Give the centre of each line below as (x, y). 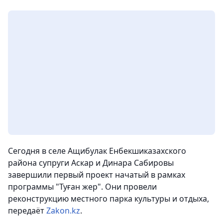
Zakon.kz (63, 211)
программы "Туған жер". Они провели (82, 187)
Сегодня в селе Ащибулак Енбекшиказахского (97, 151)
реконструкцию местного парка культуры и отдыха (108, 199)
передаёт (27, 211)
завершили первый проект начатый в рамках (97, 175)
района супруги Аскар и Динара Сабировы (91, 163)
